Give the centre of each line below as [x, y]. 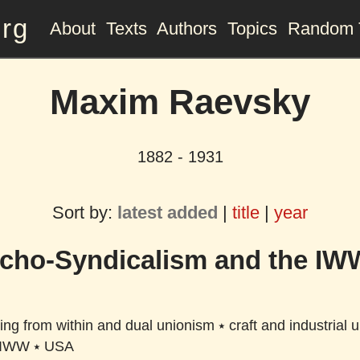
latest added [168, 212]
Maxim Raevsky [180, 102]
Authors [186, 28]
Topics [252, 28]
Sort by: [85, 212]
